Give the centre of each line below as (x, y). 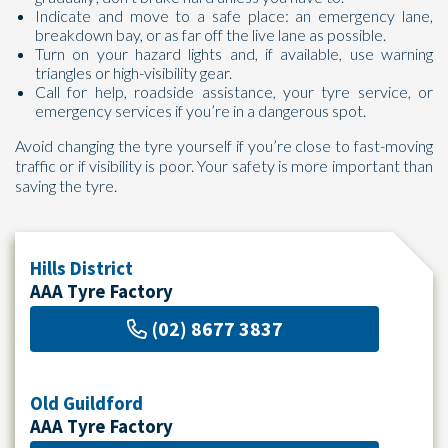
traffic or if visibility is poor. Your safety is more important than (224, 165)
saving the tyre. (66, 185)
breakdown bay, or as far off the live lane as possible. (210, 34)
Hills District (81, 268)
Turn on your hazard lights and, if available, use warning (234, 53)
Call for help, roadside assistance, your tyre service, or (234, 91)
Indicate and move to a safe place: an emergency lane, (234, 15)
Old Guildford (86, 403)
